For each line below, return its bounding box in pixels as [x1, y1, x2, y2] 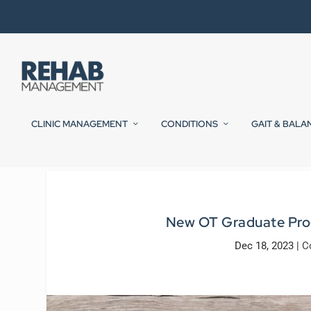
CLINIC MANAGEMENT [31, 118, 128, 131]
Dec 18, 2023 [234, 239, 294, 252]
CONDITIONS [161, 118, 218, 131]
